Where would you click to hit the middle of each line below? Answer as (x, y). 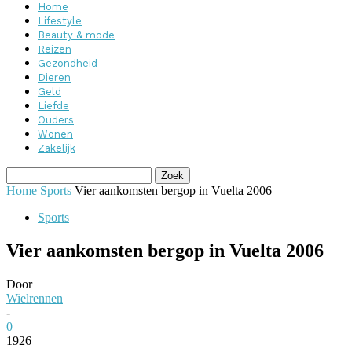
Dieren (54, 77)
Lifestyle (60, 21)
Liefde (53, 106)
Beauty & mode (76, 35)
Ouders (56, 120)
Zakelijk (57, 148)
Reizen (55, 49)
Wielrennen (35, 298)
